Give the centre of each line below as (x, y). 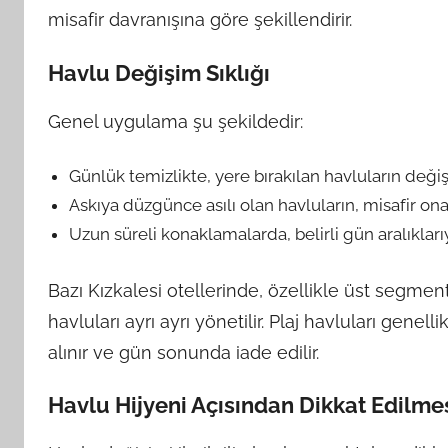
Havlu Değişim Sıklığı (159, 72)
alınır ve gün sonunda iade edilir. (183, 352)
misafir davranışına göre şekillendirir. (200, 19)
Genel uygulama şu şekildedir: (175, 121)
